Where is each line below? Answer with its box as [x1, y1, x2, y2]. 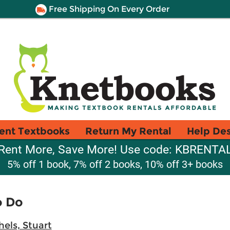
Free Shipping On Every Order [46, 4, 169, 14]
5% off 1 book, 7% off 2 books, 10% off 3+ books [7, 158, 223, 170]
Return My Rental [85, 125, 171, 137]
